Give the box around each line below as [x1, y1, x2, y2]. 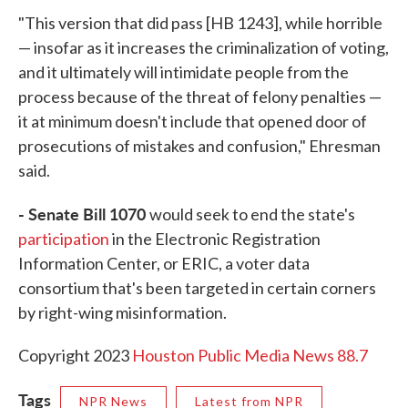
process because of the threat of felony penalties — [18, 87, 382, 107]
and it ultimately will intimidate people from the [18, 62, 349, 83]
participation [18, 229, 109, 250]
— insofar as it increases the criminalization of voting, [18, 37, 389, 58]
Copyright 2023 [18, 345, 132, 366]
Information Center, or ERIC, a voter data [18, 253, 310, 274]
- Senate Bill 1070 [18, 202, 149, 226]
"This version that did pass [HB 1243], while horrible [18, 13, 382, 34]
